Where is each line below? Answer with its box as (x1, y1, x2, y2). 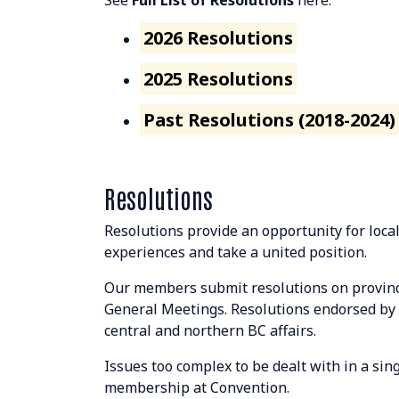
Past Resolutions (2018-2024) (143, 108, 395, 132)
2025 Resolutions (143, 67, 293, 91)
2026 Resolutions (143, 26, 293, 50)
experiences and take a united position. (104, 242, 367, 262)
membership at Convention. (104, 378, 289, 397)
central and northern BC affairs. (104, 321, 316, 340)
